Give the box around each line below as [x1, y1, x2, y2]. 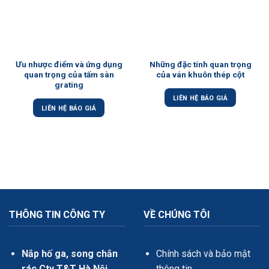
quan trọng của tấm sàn [23, 69, 114, 79]
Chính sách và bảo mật [156, 248, 250, 260]
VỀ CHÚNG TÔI [144, 208, 210, 220]
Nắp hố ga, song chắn [21, 248, 118, 260]
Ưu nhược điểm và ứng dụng [15, 59, 122, 69]
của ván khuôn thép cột [156, 69, 244, 79]
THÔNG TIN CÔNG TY [9, 208, 105, 220]
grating [54, 79, 83, 89]
